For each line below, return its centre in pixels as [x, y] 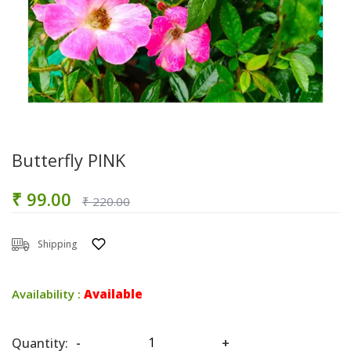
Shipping [58, 244]
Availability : [48, 293]
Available [113, 293]
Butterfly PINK [69, 160]
